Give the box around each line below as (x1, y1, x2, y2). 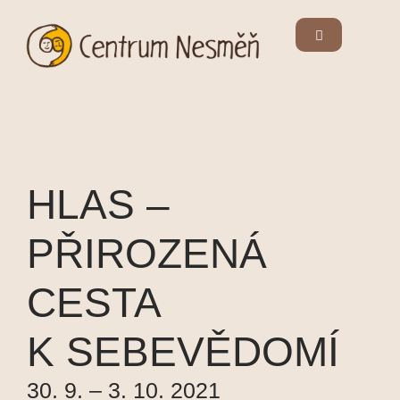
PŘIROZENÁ (27, 230, 267, 278)
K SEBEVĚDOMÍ (27, 329, 339, 376)
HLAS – (27, 181, 170, 229)
